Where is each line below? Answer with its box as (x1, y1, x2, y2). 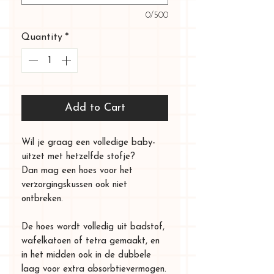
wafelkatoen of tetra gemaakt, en (21, 236, 160, 246)
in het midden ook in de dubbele (21, 250, 151, 260)
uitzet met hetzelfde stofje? (21, 152, 135, 161)
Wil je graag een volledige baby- (21, 138, 155, 147)
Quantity (21, 32, 62, 42)
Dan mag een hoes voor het (21, 166, 133, 176)
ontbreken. (21, 194, 63, 204)
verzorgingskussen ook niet (21, 180, 127, 190)
